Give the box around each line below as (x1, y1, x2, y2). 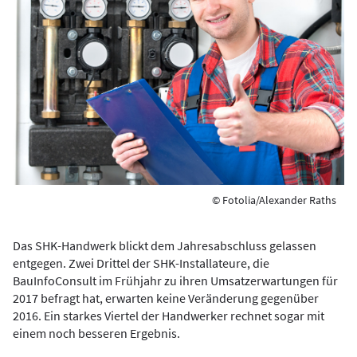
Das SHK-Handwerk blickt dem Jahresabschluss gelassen (13, 237, 316, 253)
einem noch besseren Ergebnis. (13, 325, 180, 341)
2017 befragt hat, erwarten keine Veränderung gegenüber (13, 290, 319, 306)
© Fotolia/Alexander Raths (212, 193, 336, 207)
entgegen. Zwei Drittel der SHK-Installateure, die (13, 255, 269, 271)
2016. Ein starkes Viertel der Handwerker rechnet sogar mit (13, 308, 324, 324)
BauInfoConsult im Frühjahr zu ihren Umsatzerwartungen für (13, 273, 338, 288)
